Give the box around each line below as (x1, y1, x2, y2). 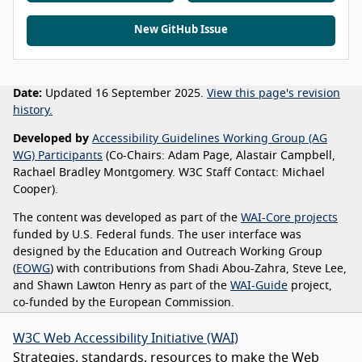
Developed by (13, 133, 89, 145)
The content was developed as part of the (13, 213, 241, 225)
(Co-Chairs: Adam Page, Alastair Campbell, (103, 150, 335, 162)
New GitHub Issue (134, 25, 228, 36)
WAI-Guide (230, 280, 288, 293)
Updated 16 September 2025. (42, 88, 207, 100)
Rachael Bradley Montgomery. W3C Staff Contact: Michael (13, 167, 325, 179)
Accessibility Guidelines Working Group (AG (92, 133, 327, 145)
